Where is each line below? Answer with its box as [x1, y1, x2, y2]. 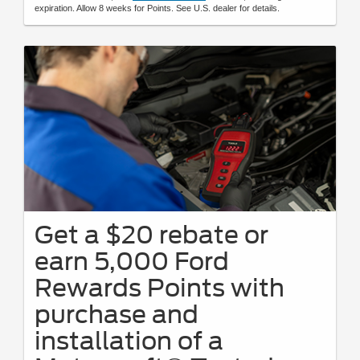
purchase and [35, 300, 198, 329]
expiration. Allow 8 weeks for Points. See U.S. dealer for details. [35, 2, 280, 13]
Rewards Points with [35, 273, 284, 303]
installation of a [35, 326, 223, 356]
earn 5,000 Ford [35, 247, 229, 276]
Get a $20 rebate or [35, 220, 268, 250]
